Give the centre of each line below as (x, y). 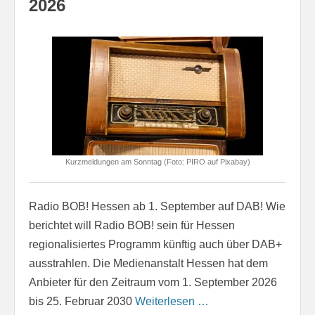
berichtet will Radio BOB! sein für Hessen (132, 226)
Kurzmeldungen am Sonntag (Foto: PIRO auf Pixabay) (157, 162)
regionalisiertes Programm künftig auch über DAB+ (155, 245)
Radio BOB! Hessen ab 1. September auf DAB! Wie (157, 207)
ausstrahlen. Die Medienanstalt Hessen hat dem (148, 264)
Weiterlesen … (172, 302)
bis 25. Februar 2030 (82, 302)
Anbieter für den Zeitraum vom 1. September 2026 (153, 283)
